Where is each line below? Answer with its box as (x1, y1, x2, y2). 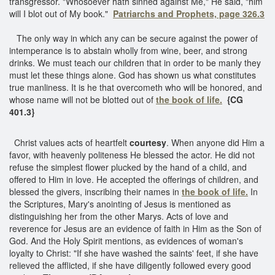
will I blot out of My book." (9, 7, 113, 20)
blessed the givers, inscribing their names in (9, 185, 182, 198)
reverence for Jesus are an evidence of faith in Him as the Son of (9, 222, 261, 234)
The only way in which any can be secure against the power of (9, 31, 258, 44)
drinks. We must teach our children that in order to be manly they (9, 56, 261, 69)
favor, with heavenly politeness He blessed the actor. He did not (9, 148, 255, 161)
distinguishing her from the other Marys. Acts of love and (9, 209, 228, 222)
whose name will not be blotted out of (9, 93, 156, 106)
